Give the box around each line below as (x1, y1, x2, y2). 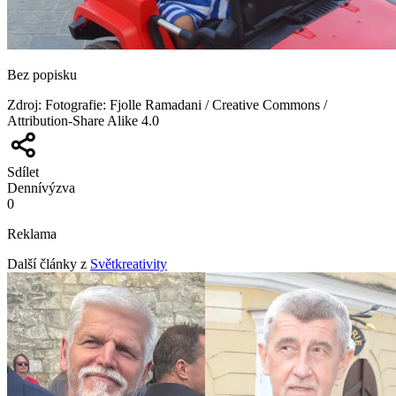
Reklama (7, 225, 57, 241)
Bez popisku (7, 66, 77, 82)
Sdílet (7, 164, 39, 179)
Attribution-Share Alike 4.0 (7, 112, 159, 128)
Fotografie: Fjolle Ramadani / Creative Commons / (45, 96, 327, 112)
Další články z (7, 255, 87, 271)
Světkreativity (90, 255, 167, 271)
